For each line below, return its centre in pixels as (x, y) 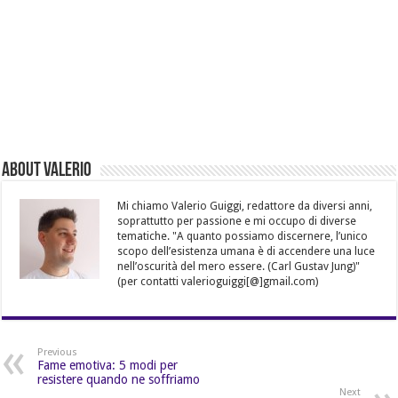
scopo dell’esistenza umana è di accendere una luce (247, 252)
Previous (58, 353)
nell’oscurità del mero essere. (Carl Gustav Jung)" (240, 267)
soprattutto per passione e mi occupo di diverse (237, 222)
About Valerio (47, 171)
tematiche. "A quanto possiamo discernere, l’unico (243, 237)
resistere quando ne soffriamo (119, 380)
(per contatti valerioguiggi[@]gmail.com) (218, 282)
